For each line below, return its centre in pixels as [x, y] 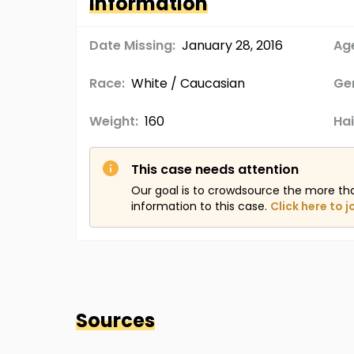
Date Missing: [132, 45]
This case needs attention [215, 169]
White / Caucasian [188, 83]
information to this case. [199, 206]
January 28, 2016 [232, 45]
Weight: [114, 121]
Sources [115, 320]
